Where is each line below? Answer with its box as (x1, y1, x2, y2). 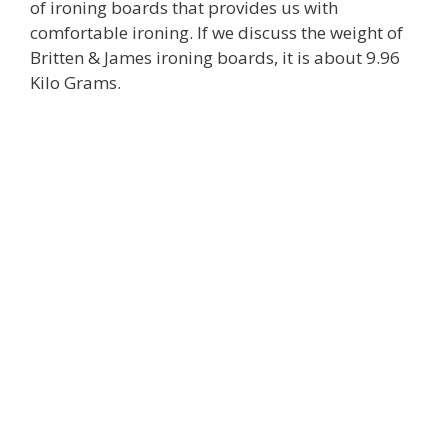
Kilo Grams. (30, 71, 121, 94)
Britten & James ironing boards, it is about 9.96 (30, 46, 400, 69)
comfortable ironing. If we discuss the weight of (30, 21, 403, 44)
